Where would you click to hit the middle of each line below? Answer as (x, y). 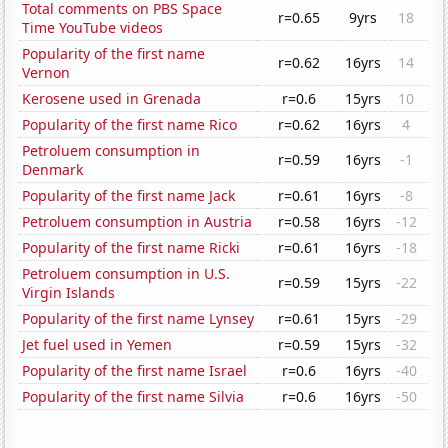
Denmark (53, 170)
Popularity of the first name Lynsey (138, 319)
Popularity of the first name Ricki (131, 248)
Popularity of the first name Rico (130, 125)
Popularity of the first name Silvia (133, 397)
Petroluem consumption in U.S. (126, 274)
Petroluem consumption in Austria (137, 222)
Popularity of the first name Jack (129, 196)
